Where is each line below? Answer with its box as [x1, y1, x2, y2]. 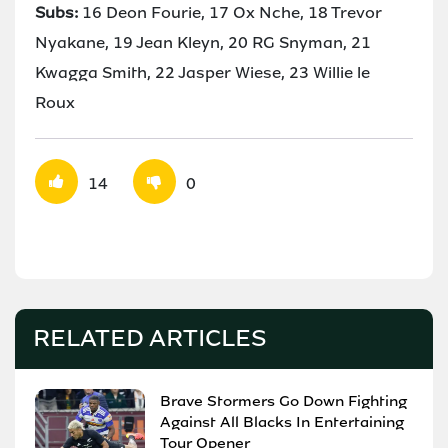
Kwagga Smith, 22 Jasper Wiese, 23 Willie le [35, 61, 370, 83]
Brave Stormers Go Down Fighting [160, 390, 407, 411]
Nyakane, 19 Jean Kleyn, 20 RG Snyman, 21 [35, 31, 371, 53]
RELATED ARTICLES [33, 322, 267, 354]
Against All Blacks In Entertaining [160, 411, 404, 432]
